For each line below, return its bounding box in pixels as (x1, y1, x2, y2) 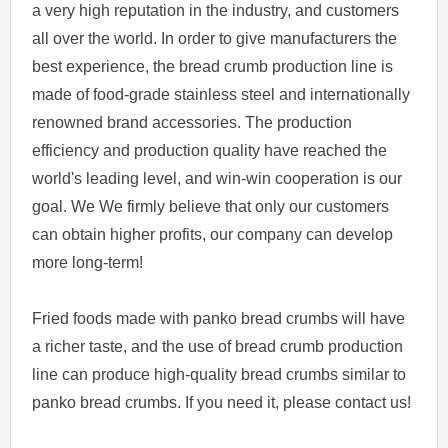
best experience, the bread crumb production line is (32, 58, 394, 76)
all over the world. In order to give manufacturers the (32, 30, 398, 48)
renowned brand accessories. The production (32, 114, 353, 132)
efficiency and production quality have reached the (32, 142, 388, 160)
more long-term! (32, 254, 144, 272)
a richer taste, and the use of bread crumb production (32, 338, 404, 356)
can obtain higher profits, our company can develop (32, 226, 394, 244)
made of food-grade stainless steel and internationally (32, 86, 411, 104)
